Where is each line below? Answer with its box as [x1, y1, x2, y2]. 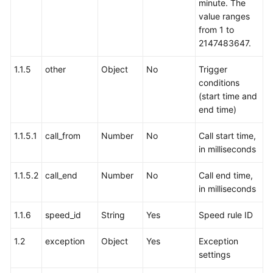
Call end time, [199, 170, 253, 180]
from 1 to [199, 24, 234, 35]
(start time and [199, 91, 257, 101]
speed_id [45, 210, 81, 220]
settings [199, 249, 230, 260]
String [101, 210, 125, 220]
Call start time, [199, 130, 256, 141]
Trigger [199, 64, 227, 74]
